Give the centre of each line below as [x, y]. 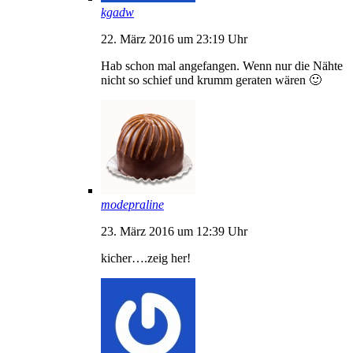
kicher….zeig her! [146, 258]
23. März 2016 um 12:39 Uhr [174, 231]
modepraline [132, 204]
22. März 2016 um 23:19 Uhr [174, 39]
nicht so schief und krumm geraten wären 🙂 [211, 80]
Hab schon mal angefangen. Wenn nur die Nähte [222, 65]
